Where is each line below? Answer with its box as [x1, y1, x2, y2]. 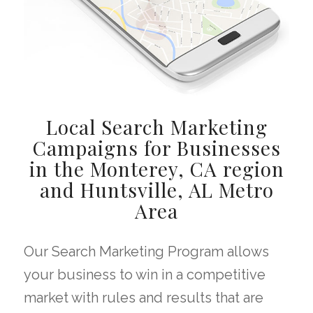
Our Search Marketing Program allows [24, 243, 269, 261]
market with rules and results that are [24, 289, 263, 307]
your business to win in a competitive [24, 266, 265, 284]
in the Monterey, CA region [29, 156, 284, 182]
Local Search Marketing [45, 114, 268, 140]
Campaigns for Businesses [32, 135, 281, 161]
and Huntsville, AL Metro [39, 177, 274, 203]
